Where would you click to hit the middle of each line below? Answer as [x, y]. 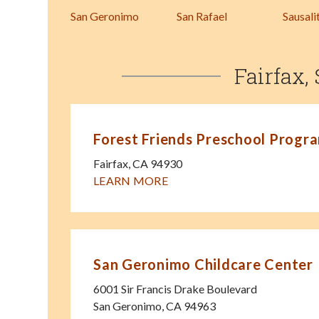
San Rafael [202, 16]
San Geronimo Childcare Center [203, 265]
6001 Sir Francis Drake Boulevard [175, 289]
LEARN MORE [131, 181]
